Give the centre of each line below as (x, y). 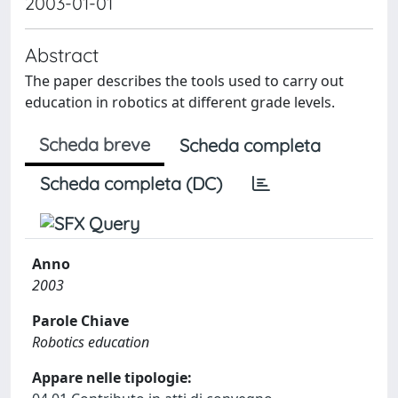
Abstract (62, 54)
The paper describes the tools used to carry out (184, 80)
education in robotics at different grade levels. (180, 102)
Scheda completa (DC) (131, 183)
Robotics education (91, 342)
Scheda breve (95, 144)
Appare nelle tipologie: (112, 377)
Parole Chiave (80, 320)
